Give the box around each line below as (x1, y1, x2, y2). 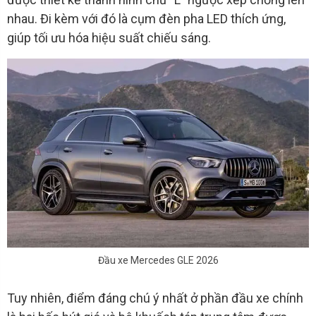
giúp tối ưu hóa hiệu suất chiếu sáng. (7, 30, 211, 45)
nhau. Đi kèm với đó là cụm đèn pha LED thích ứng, (7, 11, 286, 26)
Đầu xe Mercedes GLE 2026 (97, 254, 219, 266)
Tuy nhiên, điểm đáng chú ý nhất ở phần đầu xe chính (7, 290, 303, 305)
